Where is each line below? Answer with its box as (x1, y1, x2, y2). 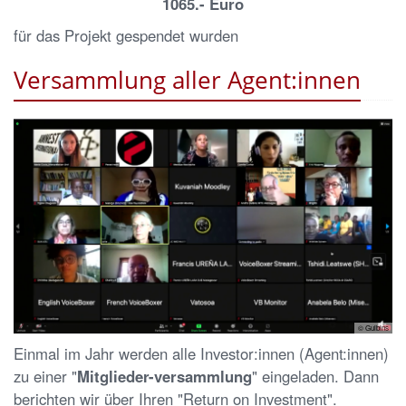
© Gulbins (358, 323, 389, 333)
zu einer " (14, 365, 77, 388)
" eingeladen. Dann (252, 365, 379, 388)
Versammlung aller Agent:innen (14, 63, 361, 96)
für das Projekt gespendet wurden (14, 24, 238, 46)
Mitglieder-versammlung (77, 365, 252, 388)
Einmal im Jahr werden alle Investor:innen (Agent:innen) (14, 343, 389, 365)
